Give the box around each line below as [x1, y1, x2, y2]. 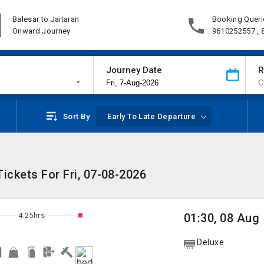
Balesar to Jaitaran [12, 14, 80, 24]
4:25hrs [18, 211, 45, 220]
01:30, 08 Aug [184, 211, 260, 225]
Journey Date [105, 65, 162, 75]
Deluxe [197, 237, 225, 247]
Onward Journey [12, 26, 71, 35]
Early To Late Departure [107, 112, 196, 121]
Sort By [62, 112, 90, 121]
